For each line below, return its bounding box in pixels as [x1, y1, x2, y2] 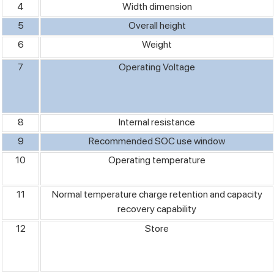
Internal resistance [119, 116, 195, 128]
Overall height [128, 19, 186, 31]
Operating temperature [108, 154, 206, 166]
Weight [142, 38, 172, 50]
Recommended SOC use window [89, 135, 225, 147]
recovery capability [117, 202, 196, 215]
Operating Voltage [119, 61, 195, 73]
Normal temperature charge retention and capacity [51, 188, 262, 200]
